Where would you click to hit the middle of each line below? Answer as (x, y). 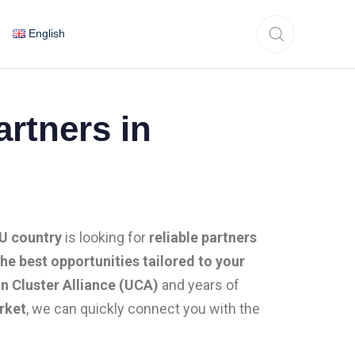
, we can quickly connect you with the (143, 308)
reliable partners (203, 237)
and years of (199, 284)
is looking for (105, 237)
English (46, 34)
